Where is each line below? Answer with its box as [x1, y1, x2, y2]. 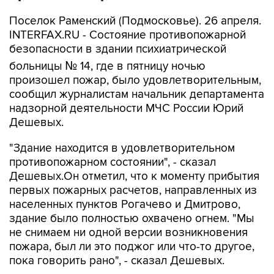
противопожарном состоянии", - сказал [9, 155, 216, 169]
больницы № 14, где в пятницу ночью [9, 59, 206, 73]
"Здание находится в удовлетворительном [9, 141, 235, 155]
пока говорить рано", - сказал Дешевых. [9, 254, 224, 268]
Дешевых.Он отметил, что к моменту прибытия [9, 169, 259, 183]
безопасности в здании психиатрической [9, 42, 226, 56]
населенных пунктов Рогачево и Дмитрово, [9, 198, 240, 212]
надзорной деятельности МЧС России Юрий [9, 102, 243, 116]
